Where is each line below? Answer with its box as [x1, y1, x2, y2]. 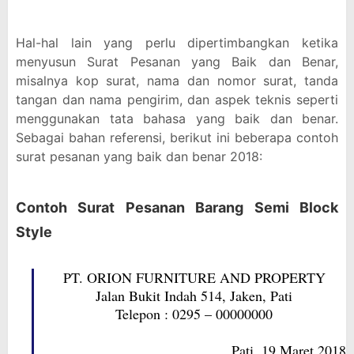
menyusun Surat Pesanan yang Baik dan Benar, [16, 54, 338, 70]
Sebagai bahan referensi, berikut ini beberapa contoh [16, 130, 338, 145]
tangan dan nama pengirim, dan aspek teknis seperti [16, 92, 338, 107]
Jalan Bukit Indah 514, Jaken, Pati [96, 286, 292, 305]
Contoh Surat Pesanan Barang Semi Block [16, 199, 338, 216]
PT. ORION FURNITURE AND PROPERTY [62, 268, 326, 287]
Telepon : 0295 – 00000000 [115, 304, 273, 323]
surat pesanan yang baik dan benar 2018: [16, 149, 262, 164]
